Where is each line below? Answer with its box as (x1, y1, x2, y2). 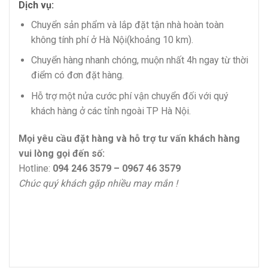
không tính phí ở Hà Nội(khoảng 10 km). (31, 33, 193, 45)
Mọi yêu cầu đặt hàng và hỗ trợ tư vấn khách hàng (19, 132, 240, 144)
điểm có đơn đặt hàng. (31, 69, 124, 81)
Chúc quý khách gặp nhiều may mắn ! (19, 177, 178, 189)
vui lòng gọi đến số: (19, 147, 105, 159)
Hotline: (19, 162, 53, 174)
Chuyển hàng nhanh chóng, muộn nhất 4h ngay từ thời (31, 54, 248, 66)
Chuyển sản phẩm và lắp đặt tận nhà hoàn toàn (31, 19, 224, 31)
